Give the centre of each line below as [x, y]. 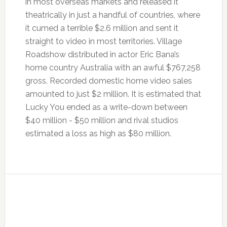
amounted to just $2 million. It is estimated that [113, 94]
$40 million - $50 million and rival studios [102, 120]
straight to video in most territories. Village [103, 41]
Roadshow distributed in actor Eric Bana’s [102, 54]
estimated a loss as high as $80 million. [98, 134]
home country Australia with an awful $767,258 [113, 68]
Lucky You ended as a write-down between [106, 107]
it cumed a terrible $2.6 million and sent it [102, 28]
